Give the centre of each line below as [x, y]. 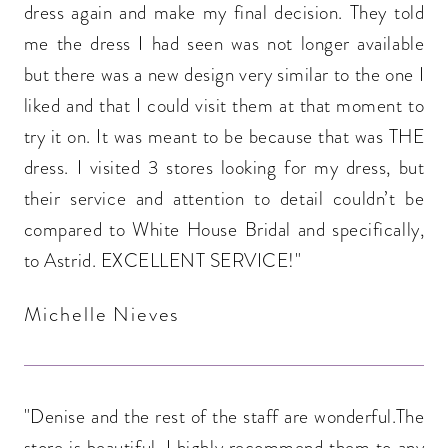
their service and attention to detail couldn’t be [224, 198]
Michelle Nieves [102, 313]
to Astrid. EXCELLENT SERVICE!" [162, 260]
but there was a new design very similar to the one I [224, 74]
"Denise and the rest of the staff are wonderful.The [224, 417]
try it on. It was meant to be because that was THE [224, 136]
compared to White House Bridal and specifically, [224, 229]
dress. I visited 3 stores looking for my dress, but [224, 167]
